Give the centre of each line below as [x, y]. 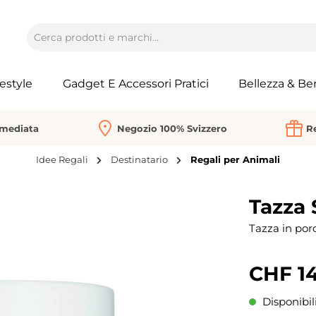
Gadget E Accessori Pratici [136, 83]
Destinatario [139, 160]
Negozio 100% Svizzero [172, 128]
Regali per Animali [235, 160]
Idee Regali [62, 160]
